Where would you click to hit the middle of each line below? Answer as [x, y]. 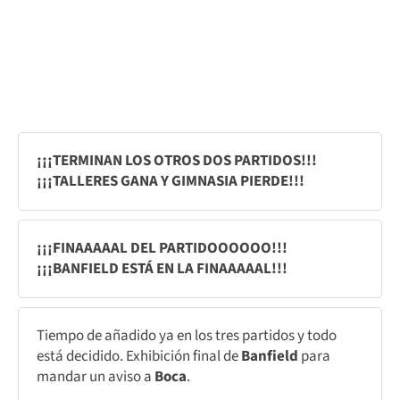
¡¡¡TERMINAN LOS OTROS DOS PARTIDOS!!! [177, 160]
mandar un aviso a [96, 376]
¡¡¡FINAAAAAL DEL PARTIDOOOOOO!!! [162, 248]
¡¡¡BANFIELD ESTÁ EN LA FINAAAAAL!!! [162, 268]
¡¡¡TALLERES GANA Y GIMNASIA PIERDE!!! [171, 181]
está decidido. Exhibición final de [139, 356]
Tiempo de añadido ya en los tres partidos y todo [187, 335]
